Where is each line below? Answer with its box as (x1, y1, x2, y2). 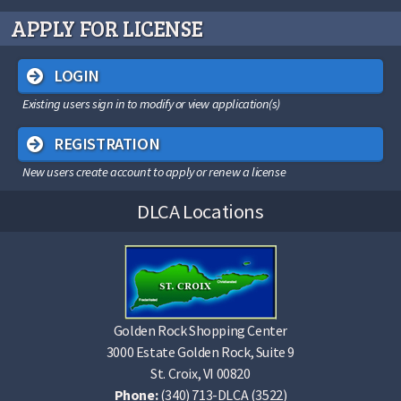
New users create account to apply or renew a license (22, 164, 286, 180)
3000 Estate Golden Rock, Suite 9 (106, 343, 295, 361)
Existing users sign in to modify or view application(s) (22, 96, 280, 112)
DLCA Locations (137, 199, 264, 224)
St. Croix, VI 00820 (150, 364, 251, 382)
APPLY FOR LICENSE (11, 13, 203, 43)
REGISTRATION (54, 133, 160, 154)
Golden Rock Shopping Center (113, 321, 288, 339)
